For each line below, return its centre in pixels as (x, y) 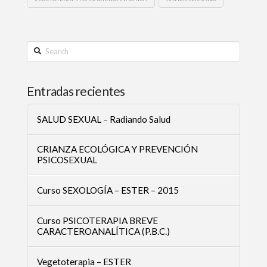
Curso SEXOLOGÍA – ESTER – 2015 (108, 190)
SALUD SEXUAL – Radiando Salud (103, 119)
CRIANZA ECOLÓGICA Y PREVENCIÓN (117, 149)
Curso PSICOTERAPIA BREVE (97, 221)
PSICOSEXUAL (67, 160)
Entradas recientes (76, 91)
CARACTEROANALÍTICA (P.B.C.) (103, 232)
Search (39, 48)
